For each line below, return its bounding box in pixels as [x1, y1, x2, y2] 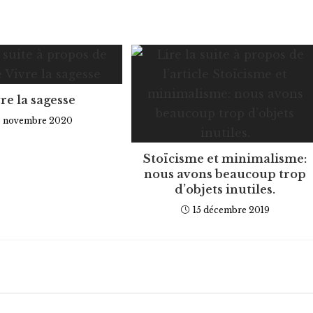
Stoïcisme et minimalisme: [143, 151, 307, 166]
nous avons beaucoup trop [144, 166, 307, 181]
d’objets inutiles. [175, 182, 276, 196]
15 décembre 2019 [192, 204, 270, 215]
